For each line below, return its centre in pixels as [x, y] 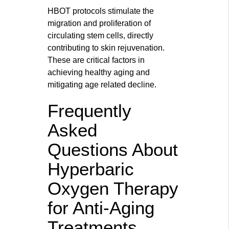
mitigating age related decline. [102, 85]
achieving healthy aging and [99, 73]
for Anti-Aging [101, 208]
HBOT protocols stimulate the [101, 11]
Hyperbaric [91, 169]
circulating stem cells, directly [101, 36]
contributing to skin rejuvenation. [106, 48]
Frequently [90, 111]
